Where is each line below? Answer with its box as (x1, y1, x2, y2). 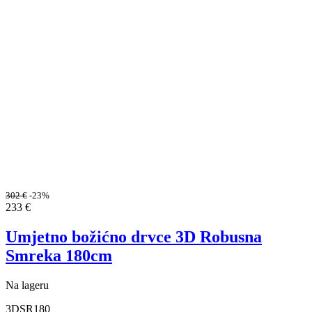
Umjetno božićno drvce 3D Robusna (6, 228, 262, 247)
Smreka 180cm (6, 247, 112, 265)
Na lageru (6, 279, 49, 291)
